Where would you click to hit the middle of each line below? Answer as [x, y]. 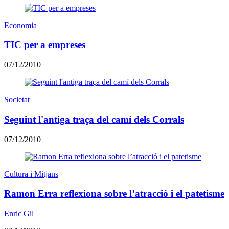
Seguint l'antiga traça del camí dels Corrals [94, 119]
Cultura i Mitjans [31, 174]
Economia [20, 25]
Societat [17, 100]
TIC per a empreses [45, 45]
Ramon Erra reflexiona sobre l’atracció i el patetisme [114, 194]
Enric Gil [19, 213]
